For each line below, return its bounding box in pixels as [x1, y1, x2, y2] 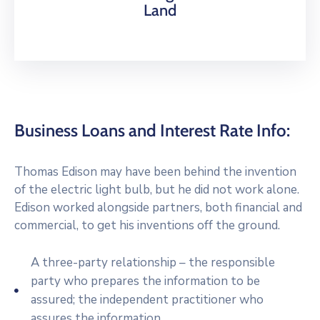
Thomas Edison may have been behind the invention [14, 164, 296, 180]
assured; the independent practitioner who [30, 291, 264, 308]
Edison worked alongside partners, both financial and [14, 199, 302, 216]
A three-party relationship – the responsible [30, 254, 275, 271]
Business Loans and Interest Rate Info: [14, 120, 290, 141]
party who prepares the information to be [30, 273, 260, 289]
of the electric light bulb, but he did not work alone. [14, 181, 299, 198]
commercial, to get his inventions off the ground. [14, 217, 280, 234]
